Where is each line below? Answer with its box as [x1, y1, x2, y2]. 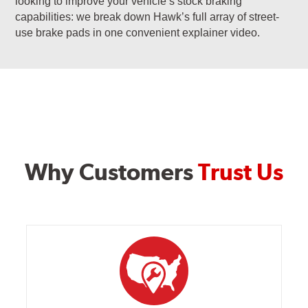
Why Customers [25, 158, 198, 186]
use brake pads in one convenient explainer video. [15, 26, 261, 38]
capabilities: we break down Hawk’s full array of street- [15, 10, 280, 23]
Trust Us [198, 158, 283, 186]
